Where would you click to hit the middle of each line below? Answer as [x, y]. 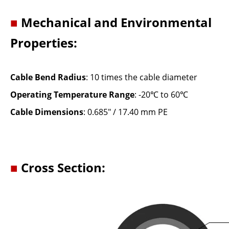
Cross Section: [62, 167]
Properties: [44, 43]
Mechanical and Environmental [115, 22]
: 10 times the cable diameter [142, 77]
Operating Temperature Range [72, 95]
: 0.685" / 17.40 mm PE [125, 112]
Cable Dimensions [47, 112]
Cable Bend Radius [48, 77]
